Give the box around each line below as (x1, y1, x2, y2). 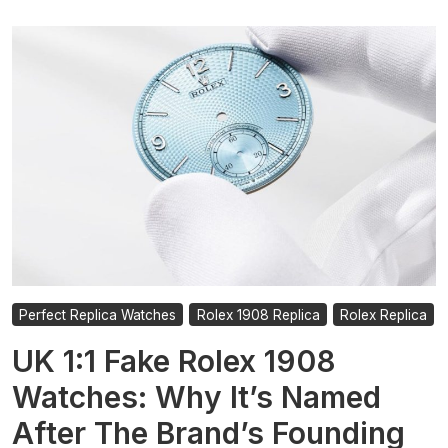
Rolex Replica (339, 306, 427, 323)
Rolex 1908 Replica (196, 306, 320, 323)
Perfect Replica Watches (19, 306, 177, 323)
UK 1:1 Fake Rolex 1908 (12, 342, 336, 379)
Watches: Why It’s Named (12, 378, 381, 415)
